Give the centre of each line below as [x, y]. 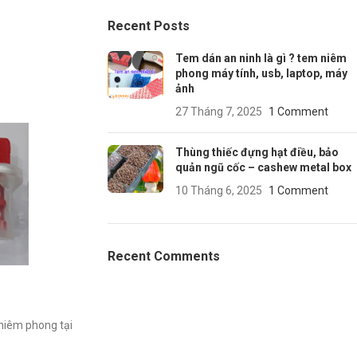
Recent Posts [148, 26]
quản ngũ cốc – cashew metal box [263, 167]
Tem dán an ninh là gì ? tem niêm [261, 58]
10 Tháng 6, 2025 [218, 190]
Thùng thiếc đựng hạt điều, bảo [257, 152]
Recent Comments [163, 256]
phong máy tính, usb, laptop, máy [261, 73]
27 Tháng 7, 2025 [218, 112]
